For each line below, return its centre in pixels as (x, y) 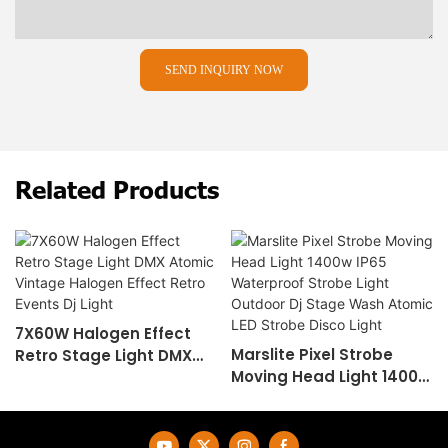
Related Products (117, 190)
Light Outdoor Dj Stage (321, 420)
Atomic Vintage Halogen (113, 377)
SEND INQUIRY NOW (224, 70)
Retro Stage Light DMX (103, 355)
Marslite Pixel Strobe (311, 354)
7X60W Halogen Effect (103, 333)
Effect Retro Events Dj (100, 399)
